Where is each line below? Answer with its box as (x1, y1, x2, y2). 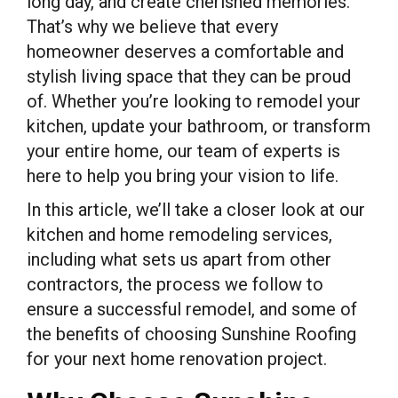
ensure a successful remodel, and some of (27, 298, 357, 320)
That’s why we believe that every (27, 15, 278, 37)
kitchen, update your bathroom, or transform (27, 115, 370, 137)
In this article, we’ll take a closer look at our (27, 198, 365, 220)
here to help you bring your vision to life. (27, 164, 338, 187)
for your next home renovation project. (27, 347, 327, 370)
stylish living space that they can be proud (27, 65, 351, 87)
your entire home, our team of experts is (27, 139, 340, 162)
